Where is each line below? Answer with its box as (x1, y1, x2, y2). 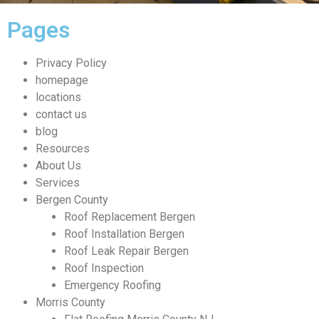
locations (36, 90, 81, 105)
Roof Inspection (64, 261, 144, 276)
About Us (36, 159, 81, 173)
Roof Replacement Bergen (64, 210, 195, 224)
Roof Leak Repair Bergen (64, 244, 189, 258)
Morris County (36, 296, 105, 310)
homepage (36, 73, 88, 88)
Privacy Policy (36, 56, 107, 70)
